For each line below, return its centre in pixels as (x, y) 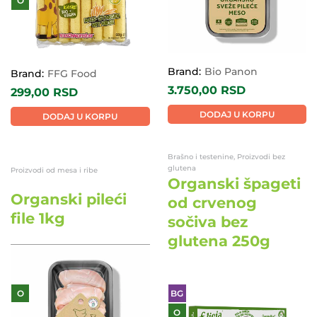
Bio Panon (231, 72)
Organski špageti (234, 184)
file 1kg (38, 218)
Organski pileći (69, 199)
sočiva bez (207, 222)
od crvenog (212, 203)
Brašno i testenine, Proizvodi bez (226, 157)
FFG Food (72, 74)
